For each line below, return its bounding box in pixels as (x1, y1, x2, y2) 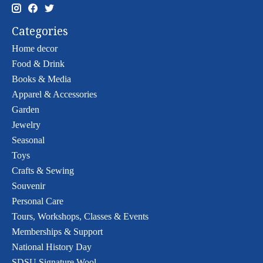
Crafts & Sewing (12, 166, 74, 176)
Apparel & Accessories (12, 89, 97, 100)
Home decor (12, 43, 58, 54)
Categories (12, 24, 68, 38)
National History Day (12, 242, 92, 252)
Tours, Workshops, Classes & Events (12, 211, 149, 222)
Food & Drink (12, 59, 65, 69)
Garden (12, 104, 39, 115)
